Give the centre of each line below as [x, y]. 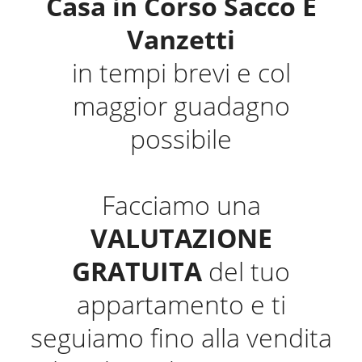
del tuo [246, 271]
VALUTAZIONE [181, 238]
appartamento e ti [181, 305]
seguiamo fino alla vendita [181, 338]
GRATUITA [137, 271]
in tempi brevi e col [181, 73]
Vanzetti [181, 40]
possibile [181, 139]
